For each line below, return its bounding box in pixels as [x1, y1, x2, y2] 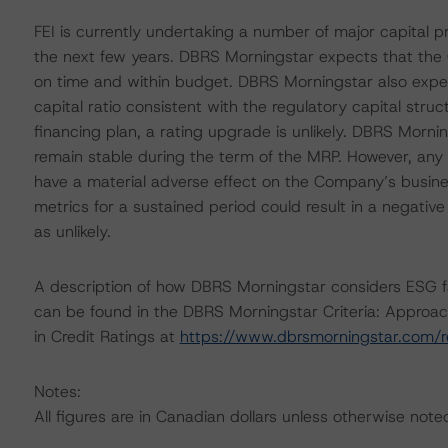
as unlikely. [33, 221, 111, 242]
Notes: [33, 381, 81, 402]
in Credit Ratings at [33, 326, 180, 347]
